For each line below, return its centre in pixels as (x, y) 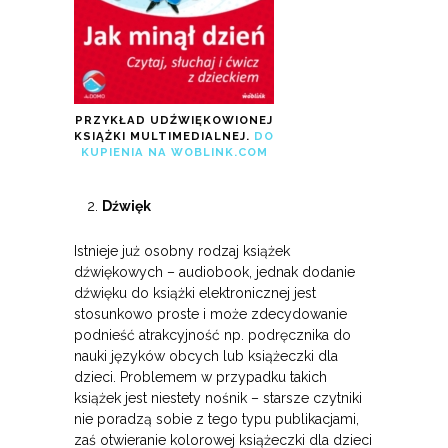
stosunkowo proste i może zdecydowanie (210, 314)
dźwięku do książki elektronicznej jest (195, 293)
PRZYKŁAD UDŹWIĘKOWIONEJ (174, 120)
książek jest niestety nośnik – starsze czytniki (218, 398)
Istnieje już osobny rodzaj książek (182, 251)
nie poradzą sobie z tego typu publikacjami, (216, 419)
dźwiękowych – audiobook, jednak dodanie (214, 272)
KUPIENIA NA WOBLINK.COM (174, 152)
